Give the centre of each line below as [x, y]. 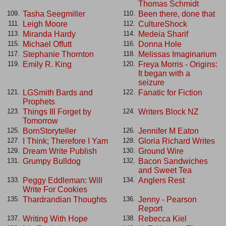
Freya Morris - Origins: [178, 64]
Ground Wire [161, 151]
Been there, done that [177, 14]
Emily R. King [47, 64]
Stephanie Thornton [58, 54]
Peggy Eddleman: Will [63, 180]
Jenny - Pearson [167, 199]
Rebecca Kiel [162, 218]
